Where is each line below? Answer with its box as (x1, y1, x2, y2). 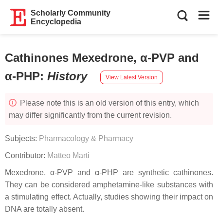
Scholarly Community (31, 9, 111, 17)
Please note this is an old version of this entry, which (18, 99, 199, 107)
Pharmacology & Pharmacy (39, 134, 133, 143)
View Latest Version (106, 73, 158, 81)
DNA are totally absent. (5, 205, 86, 213)
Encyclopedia (31, 18, 82, 26)
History (47, 70, 91, 83)
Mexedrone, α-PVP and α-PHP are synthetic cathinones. (5, 168, 213, 177)
